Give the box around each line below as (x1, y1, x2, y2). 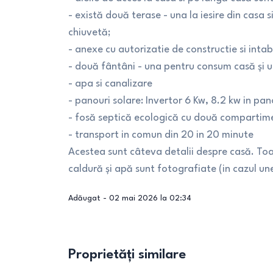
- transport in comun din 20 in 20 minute (68, 130, 253, 140)
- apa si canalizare (68, 79, 152, 89)
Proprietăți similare (68, 248, 186, 261)
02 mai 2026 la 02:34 (109, 194, 191, 202)
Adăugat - (68, 194, 109, 202)
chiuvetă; (68, 27, 111, 38)
